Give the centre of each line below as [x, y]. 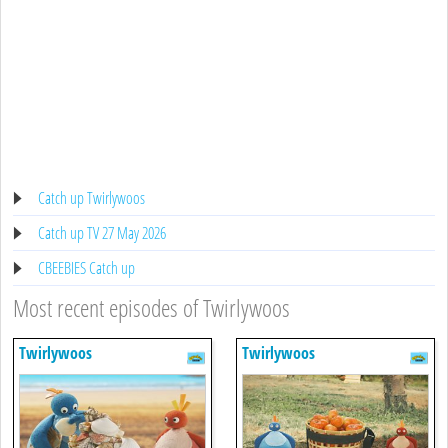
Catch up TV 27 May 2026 [102, 232]
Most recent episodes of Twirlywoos [151, 307]
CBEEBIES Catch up [86, 267]
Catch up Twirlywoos [91, 197]
